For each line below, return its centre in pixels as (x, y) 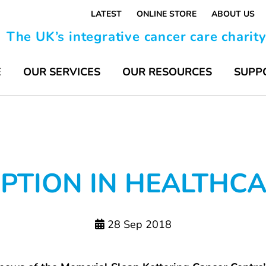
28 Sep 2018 (138, 224)
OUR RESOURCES (167, 72)
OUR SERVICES (62, 72)
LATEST (106, 14)
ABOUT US (233, 14)
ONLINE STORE (167, 14)
